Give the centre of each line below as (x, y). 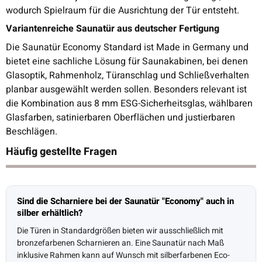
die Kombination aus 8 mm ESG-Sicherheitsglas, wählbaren (129, 103)
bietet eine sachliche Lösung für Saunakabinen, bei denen (127, 61)
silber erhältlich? (50, 213)
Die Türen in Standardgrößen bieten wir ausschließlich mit (120, 230)
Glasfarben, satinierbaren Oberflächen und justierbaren (120, 117)
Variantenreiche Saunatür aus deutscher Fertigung (113, 28)
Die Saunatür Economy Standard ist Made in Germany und (127, 47)
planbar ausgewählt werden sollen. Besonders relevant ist (126, 89)
